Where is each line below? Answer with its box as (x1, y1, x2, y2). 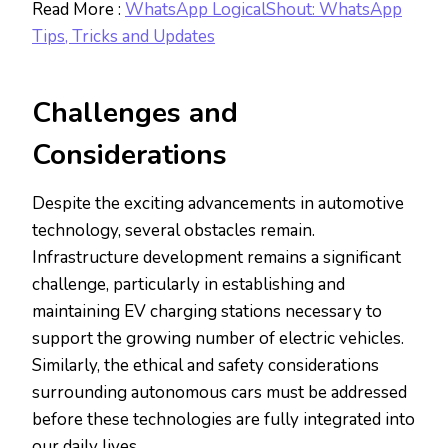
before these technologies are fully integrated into (32, 408, 415, 432)
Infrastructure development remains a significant (32, 246, 401, 270)
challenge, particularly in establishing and (32, 273, 345, 297)
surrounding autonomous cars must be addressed (32, 381, 407, 405)
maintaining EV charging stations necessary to (32, 300, 382, 324)
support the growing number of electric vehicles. (32, 327, 404, 351)
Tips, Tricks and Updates (32, 25, 215, 49)
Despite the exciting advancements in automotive (32, 192, 404, 216)
